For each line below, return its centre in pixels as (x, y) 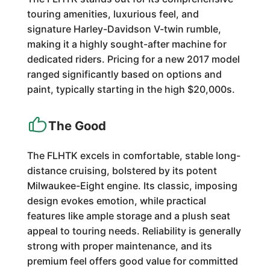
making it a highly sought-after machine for (127, 44)
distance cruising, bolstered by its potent (122, 171)
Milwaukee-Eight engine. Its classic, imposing (132, 186)
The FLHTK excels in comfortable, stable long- (133, 155)
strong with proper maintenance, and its (119, 246)
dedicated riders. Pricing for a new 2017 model (133, 59)
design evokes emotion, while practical (116, 201)
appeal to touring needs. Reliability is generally (134, 231)
